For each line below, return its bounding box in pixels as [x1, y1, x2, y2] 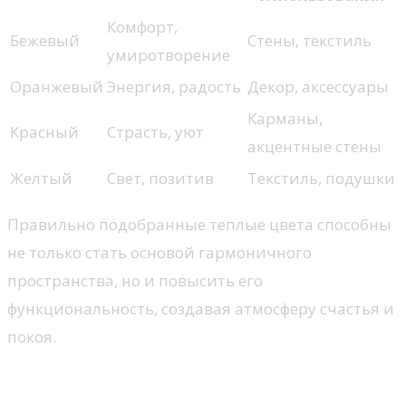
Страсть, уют [107, 121, 204, 142]
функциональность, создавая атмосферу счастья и [7, 298, 394, 319]
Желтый [10, 168, 72, 188]
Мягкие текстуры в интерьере [7, 368, 378, 400]
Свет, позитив [107, 168, 214, 188]
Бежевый [10, 30, 80, 51]
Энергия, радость [107, 76, 241, 97]
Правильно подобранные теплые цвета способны [7, 214, 391, 235]
